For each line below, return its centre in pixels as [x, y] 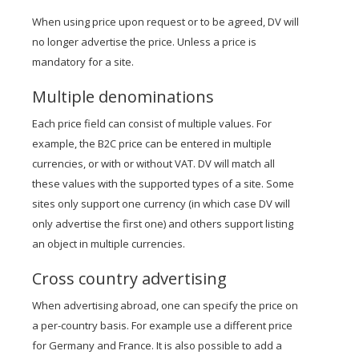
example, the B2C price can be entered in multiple [152, 143]
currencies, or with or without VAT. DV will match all [153, 163]
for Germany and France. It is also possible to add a [157, 345]
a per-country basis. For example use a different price [162, 325]
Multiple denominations [123, 97]
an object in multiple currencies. [109, 244]
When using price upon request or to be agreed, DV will [165, 22]
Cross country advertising [129, 278]
